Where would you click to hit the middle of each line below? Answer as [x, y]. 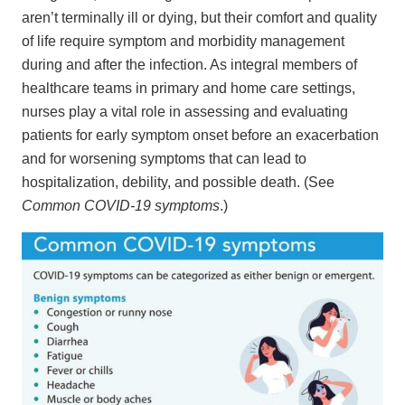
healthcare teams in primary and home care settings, [188, 88]
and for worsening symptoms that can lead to [164, 158]
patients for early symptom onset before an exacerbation [200, 135]
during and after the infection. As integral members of [189, 64]
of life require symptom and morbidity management [183, 41]
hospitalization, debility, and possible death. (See [178, 182]
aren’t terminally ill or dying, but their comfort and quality [199, 17]
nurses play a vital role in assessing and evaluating [185, 111]
